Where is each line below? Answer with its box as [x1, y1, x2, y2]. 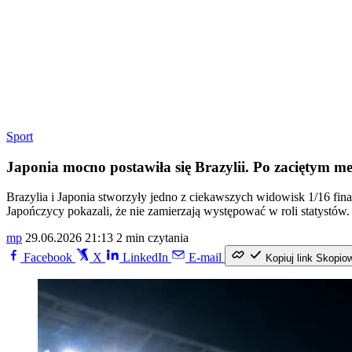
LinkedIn [123, 251, 168, 265]
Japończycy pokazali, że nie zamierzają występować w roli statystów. [6, 204, 350, 218]
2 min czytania [116, 231, 189, 245]
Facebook [24, 251, 72, 265]
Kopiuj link [266, 252, 313, 265]
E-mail [189, 251, 222, 265]
